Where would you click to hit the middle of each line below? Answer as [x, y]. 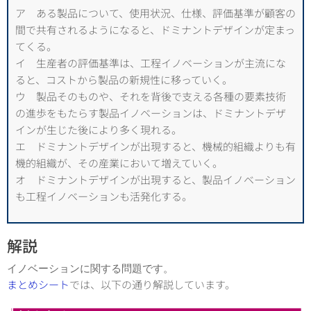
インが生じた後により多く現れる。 [99, 130]
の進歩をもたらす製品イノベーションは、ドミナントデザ [151, 113]
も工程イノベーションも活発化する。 [104, 196]
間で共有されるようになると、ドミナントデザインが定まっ [155, 30]
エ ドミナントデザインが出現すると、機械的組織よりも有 [155, 146]
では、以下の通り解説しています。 [152, 285]
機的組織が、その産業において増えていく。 [119, 163]
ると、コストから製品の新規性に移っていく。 [124, 80]
